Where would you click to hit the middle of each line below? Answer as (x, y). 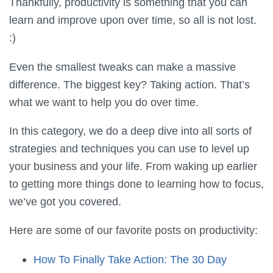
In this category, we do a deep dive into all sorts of (130, 131)
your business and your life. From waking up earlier (133, 166)
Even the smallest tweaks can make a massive (122, 66)
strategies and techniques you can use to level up (129, 149)
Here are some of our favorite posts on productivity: (133, 230)
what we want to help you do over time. (104, 102)
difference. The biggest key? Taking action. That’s (129, 84)
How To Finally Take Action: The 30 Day (130, 259)
